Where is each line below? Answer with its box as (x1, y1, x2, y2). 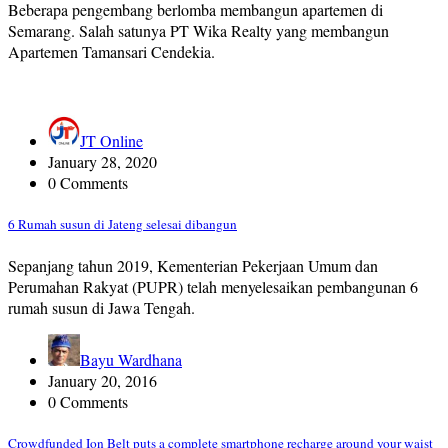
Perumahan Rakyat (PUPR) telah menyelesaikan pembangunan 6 (8, 275, 418, 297)
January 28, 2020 (48, 150, 157, 172)
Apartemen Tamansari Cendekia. (8, 40, 215, 62)
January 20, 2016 (48, 369, 157, 391)
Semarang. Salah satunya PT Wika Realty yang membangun (8, 19, 389, 41)
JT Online (80, 129, 143, 151)
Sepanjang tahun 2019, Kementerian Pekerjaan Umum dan (8, 254, 378, 276)
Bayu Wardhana (80, 348, 182, 370)
